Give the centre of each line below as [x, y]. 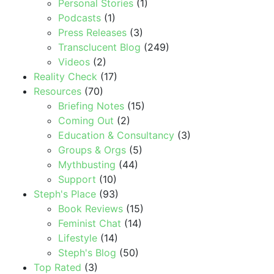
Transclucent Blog [99, 47]
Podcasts [80, 18]
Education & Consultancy [116, 135]
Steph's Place [65, 194]
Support [77, 180]
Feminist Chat [90, 224]
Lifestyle [78, 238]
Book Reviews [91, 209]
